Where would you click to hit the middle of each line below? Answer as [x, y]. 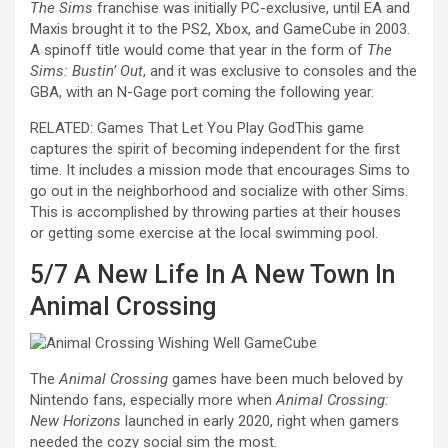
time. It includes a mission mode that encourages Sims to [220, 170]
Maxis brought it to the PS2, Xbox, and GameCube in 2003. [220, 29]
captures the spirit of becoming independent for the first [215, 149]
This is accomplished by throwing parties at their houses [215, 212]
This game [329, 128]
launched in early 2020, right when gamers [260, 421]
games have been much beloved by [285, 379]
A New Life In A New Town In [234, 275]
